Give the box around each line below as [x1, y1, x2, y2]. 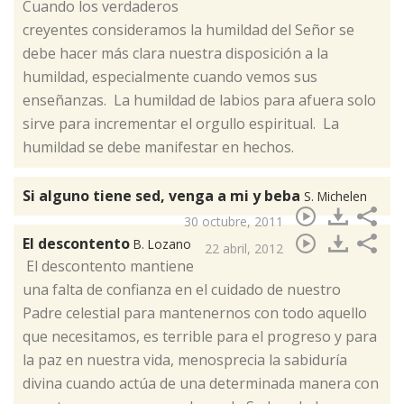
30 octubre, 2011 [184, 213, 283, 231]
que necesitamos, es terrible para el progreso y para [23, 326, 377, 347]
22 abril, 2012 [205, 240, 283, 258]
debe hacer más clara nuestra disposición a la [23, 43, 328, 64]
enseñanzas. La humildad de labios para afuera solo [23, 90, 376, 111]
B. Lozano [133, 235, 191, 253]
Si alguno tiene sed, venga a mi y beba [23, 186, 304, 207]
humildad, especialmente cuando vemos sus [23, 67, 317, 87]
